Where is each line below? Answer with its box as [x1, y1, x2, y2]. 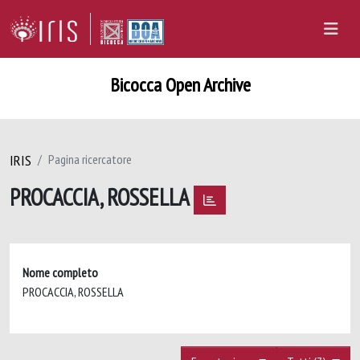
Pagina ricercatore [48, 151, 132, 167]
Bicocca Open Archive [109, 72, 251, 97]
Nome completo [22, 264, 98, 280]
